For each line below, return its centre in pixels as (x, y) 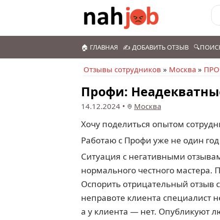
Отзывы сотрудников (122, 69)
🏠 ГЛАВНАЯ (99, 47)
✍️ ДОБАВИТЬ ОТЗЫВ (156, 47)
